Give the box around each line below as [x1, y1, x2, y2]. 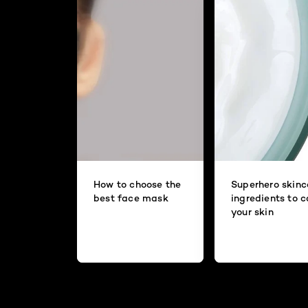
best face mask [93, 192, 168, 204]
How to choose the [93, 178, 181, 190]
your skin [231, 206, 274, 218]
